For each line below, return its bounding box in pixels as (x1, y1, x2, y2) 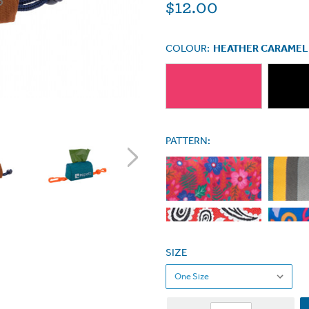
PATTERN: (166, 134, 210, 147)
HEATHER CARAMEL (213, 42, 308, 54)
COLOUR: (166, 42, 210, 54)
